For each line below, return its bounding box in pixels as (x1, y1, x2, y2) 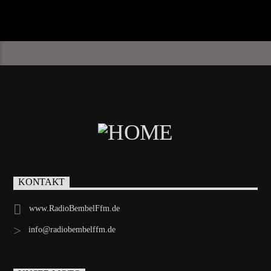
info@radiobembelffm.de (28, 225, 116, 235)
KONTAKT (18, 177, 65, 188)
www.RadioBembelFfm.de (28, 204, 120, 214)
